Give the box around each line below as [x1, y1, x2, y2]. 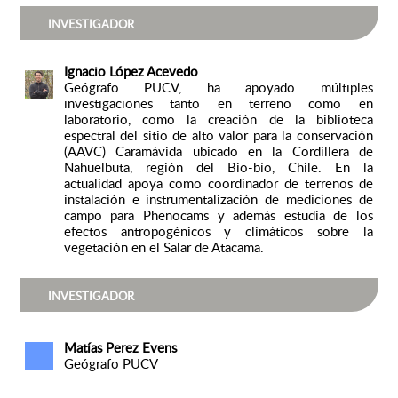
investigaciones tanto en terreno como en [63, 94, 373, 113]
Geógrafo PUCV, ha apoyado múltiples [63, 78, 373, 97]
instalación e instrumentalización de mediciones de [63, 190, 373, 209]
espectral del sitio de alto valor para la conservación [63, 126, 373, 145]
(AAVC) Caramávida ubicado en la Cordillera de [63, 142, 373, 161]
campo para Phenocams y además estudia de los [63, 206, 373, 225]
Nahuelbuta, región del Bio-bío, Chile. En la [63, 158, 373, 177]
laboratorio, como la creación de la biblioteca [63, 110, 373, 129]
